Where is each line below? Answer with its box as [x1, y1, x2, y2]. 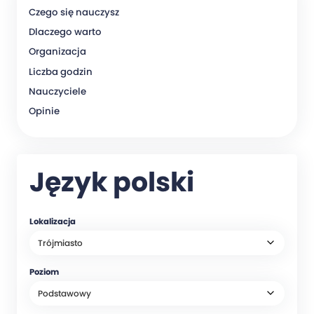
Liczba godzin [28, 64, 93, 78]
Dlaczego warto [28, 25, 102, 39]
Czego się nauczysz [28, 5, 119, 19]
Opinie [28, 104, 60, 118]
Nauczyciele [28, 84, 86, 98]
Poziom [29, 266, 59, 278]
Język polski [29, 163, 194, 201]
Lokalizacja [29, 216, 76, 228]
